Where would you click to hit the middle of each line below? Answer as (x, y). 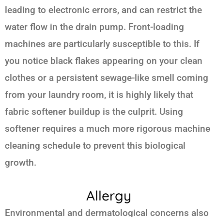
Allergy (108, 196)
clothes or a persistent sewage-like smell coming (107, 78)
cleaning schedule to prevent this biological (95, 146)
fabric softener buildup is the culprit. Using (94, 112)
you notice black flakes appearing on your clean (104, 61)
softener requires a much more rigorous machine (108, 129)
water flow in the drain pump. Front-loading (94, 27)
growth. (21, 163)
